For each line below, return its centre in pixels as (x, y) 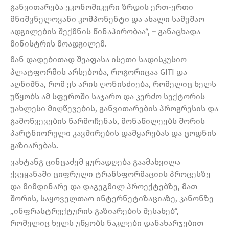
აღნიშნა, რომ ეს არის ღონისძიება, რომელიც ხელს (113, 84)
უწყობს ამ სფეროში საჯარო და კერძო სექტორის (108, 97)
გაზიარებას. (34, 146)
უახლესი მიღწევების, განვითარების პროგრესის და (114, 109)
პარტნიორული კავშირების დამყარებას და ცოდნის (113, 133)
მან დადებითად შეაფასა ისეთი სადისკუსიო (98, 60)
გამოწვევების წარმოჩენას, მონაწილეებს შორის (108, 121)
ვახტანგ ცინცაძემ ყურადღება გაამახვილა (95, 162)
